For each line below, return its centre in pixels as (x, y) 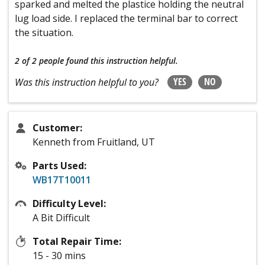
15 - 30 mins (59, 255)
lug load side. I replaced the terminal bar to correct (126, 18)
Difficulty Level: (69, 203)
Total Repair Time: (77, 241)
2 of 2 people (39, 60)
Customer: (57, 127)
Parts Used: (59, 165)
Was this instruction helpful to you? (87, 82)
